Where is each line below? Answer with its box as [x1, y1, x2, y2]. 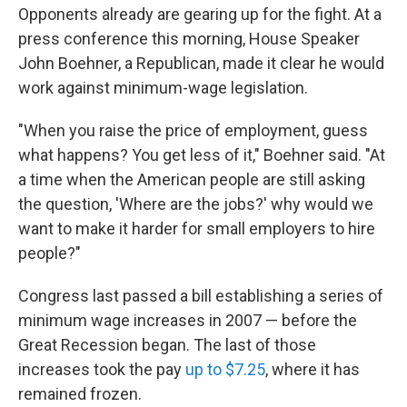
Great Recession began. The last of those [18, 334, 316, 354]
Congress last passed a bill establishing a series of [18, 285, 383, 305]
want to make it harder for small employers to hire [18, 218, 375, 238]
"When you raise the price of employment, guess [18, 120, 368, 140]
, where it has [265, 359, 360, 379]
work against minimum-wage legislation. [18, 77, 308, 97]
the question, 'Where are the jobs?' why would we [18, 194, 373, 213]
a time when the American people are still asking [18, 169, 365, 189]
